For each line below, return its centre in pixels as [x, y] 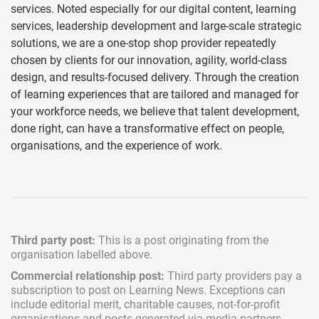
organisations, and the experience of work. [116, 146]
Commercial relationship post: [88, 276]
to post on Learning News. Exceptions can [179, 290]
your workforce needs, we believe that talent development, [155, 111]
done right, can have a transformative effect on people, [147, 129]
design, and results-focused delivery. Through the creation [155, 77]
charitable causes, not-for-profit [202, 304]
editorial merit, [87, 304]
